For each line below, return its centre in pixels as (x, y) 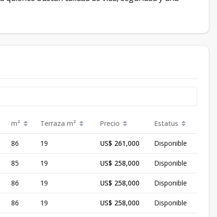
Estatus (166, 123)
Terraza (53, 123)
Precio (110, 123)
